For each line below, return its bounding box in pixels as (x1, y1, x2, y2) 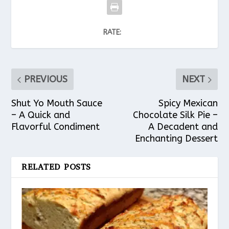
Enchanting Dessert (134, 133, 218, 145)
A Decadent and (148, 121, 218, 133)
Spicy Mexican (158, 98, 218, 109)
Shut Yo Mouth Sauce (11, 98, 103, 109)
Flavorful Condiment (11, 121, 100, 133)
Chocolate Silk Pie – (132, 109, 218, 121)
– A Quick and (11, 109, 71, 121)
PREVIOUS (24, 74, 68, 85)
